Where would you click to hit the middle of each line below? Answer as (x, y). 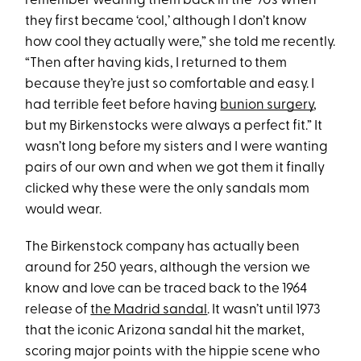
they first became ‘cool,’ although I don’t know (166, 22)
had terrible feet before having (123, 106)
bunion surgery (267, 106)
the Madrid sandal (149, 310)
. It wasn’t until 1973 (264, 310)
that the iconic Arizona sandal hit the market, (165, 331)
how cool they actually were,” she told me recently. (180, 43)
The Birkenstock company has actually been (163, 247)
